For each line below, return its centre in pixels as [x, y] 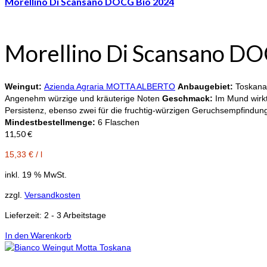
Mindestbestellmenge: [51, 122]
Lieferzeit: [24, 215]
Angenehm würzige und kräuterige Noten [83, 98]
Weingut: [24, 86]
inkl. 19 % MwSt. [36, 174]
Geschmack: [187, 98]
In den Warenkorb [38, 235]
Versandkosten [52, 195]
